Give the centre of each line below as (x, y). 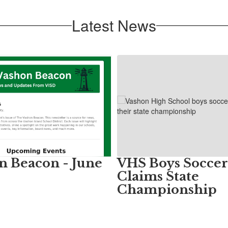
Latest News (114, 25)
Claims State (158, 176)
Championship (167, 189)
